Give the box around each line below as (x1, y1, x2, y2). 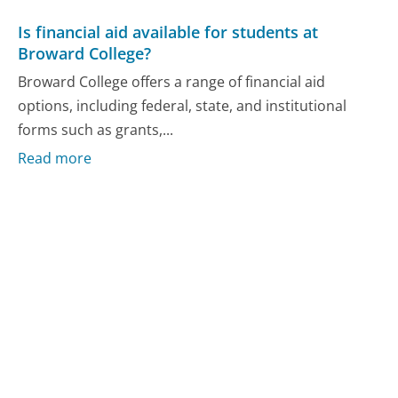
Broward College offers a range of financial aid (18, 71, 326, 92)
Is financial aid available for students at (18, 21, 319, 44)
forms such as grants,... (18, 119, 174, 139)
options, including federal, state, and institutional (18, 95, 347, 115)
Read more (18, 148, 92, 169)
